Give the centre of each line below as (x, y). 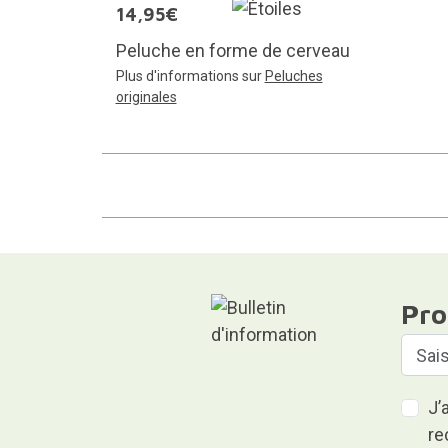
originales (146, 97)
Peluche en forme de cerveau (232, 51)
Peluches (293, 76)
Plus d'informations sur (190, 76)
